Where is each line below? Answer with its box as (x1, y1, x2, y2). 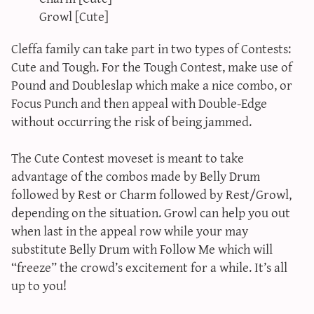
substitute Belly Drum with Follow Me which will (11, 236, 273, 260)
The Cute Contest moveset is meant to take (11, 145, 244, 169)
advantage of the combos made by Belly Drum (11, 163, 260, 187)
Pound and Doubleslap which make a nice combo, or (11, 72, 292, 96)
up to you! (11, 273, 67, 296)
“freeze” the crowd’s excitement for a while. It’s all (11, 254, 287, 278)
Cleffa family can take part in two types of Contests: (11, 36, 291, 60)
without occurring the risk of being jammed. (11, 109, 252, 132)
